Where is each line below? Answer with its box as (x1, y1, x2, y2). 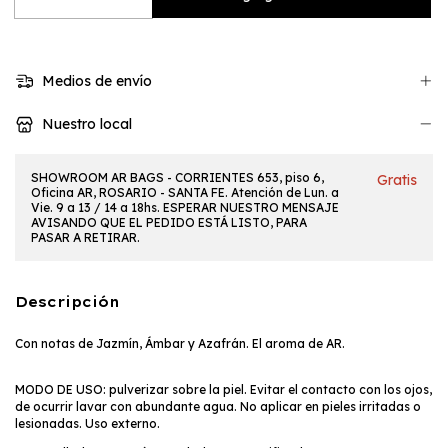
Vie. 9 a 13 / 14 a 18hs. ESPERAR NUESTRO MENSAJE (31, 199, 339, 215)
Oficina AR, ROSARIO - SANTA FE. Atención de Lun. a (31, 184, 339, 200)
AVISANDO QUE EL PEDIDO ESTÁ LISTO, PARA (31, 214, 307, 230)
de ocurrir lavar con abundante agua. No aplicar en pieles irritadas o (15, 398, 421, 414)
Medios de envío (37, 72, 152, 91)
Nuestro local (37, 115, 132, 134)
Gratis (377, 170, 417, 189)
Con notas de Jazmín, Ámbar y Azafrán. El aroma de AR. (15, 335, 348, 351)
